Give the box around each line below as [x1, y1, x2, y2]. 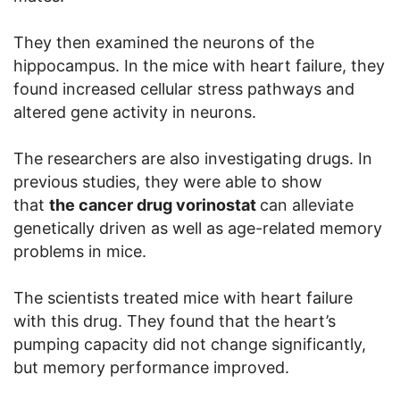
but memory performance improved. [13, 358, 289, 378]
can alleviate [260, 196, 354, 215]
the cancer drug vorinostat [49, 196, 260, 215]
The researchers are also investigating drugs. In [13, 149, 372, 169]
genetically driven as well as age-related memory [13, 219, 382, 238]
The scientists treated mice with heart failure [13, 288, 353, 308]
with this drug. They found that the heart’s [13, 312, 336, 331]
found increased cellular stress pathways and [13, 79, 354, 99]
